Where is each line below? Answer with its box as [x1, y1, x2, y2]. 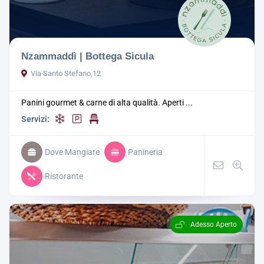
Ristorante [45, 171, 83, 181]
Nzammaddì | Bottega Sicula [21, 50, 154, 62]
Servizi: [21, 114, 49, 124]
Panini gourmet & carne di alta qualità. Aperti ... [21, 98, 193, 108]
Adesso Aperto [190, 220, 237, 229]
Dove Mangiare [45, 147, 100, 157]
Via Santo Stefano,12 [31, 69, 101, 78]
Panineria [128, 147, 163, 157]
